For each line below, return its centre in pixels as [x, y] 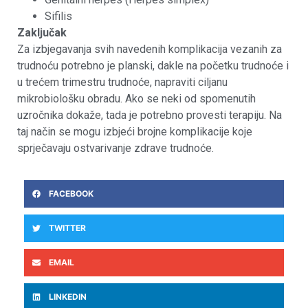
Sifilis [58, 16]
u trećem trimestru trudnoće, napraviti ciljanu [122, 82]
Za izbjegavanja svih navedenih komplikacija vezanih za [150, 49]
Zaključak [42, 32]
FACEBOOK [71, 193]
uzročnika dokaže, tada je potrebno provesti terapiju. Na [150, 115]
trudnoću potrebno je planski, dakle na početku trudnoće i [153, 65]
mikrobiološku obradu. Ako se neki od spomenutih [136, 98]
